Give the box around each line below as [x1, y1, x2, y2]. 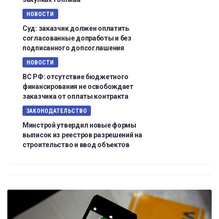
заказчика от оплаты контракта [22, 92, 129, 101]
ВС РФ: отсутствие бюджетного [22, 73, 129, 81]
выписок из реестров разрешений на [22, 131, 142, 139]
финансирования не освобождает [22, 83, 133, 91]
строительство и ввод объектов [22, 141, 130, 149]
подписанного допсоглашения [22, 44, 124, 52]
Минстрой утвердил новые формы [22, 121, 136, 130]
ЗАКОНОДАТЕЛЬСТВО [26, 108, 87, 115]
